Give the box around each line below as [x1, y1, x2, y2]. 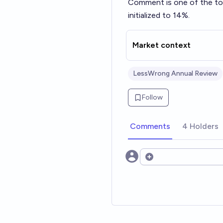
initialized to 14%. [128, 10, 190, 20]
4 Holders [182, 121, 219, 131]
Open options [144, 157, 194, 167]
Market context [132, 40, 191, 50]
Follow [142, 93, 163, 102]
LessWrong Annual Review [133, 69, 218, 78]
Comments [130, 121, 170, 131]
